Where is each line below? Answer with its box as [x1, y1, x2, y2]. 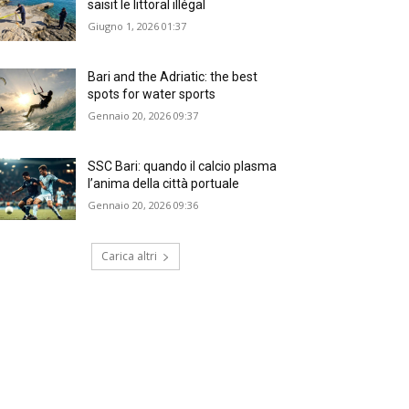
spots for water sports [88, 86, 216, 101]
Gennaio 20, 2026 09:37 [88, 108, 199, 122]
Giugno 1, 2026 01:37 [88, 18, 187, 33]
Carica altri [100, 248, 157, 265]
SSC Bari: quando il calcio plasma [88, 158, 278, 173]
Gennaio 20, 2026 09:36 [88, 197, 199, 212]
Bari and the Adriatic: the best [88, 68, 258, 84]
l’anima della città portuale [88, 175, 240, 191]
